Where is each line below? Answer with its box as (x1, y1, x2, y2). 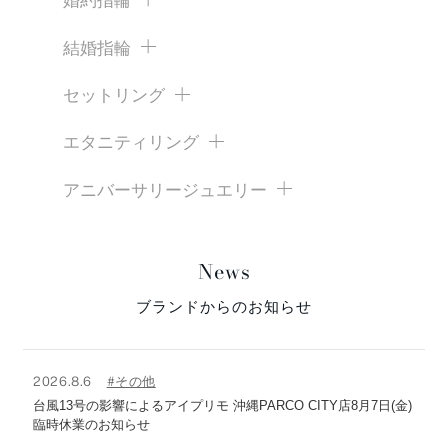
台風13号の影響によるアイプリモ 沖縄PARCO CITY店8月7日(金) (33, 397, 413, 413)
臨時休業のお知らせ (33, 416, 151, 432)
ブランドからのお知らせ (136, 294, 312, 318)
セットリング (63, 86, 165, 106)
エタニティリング (63, 133, 199, 153)
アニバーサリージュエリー (63, 180, 267, 200)
